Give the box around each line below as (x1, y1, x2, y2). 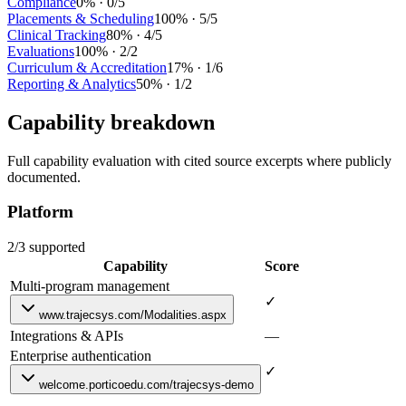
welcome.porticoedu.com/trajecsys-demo (39, 377, 254, 391)
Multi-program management (10, 277, 169, 294)
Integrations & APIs (10, 327, 123, 343)
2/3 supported (7, 238, 85, 255)
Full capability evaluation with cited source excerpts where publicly (7, 152, 391, 169)
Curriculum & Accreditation (7, 59, 167, 75)
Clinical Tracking (7, 26, 106, 43)
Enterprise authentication (10, 347, 151, 363)
